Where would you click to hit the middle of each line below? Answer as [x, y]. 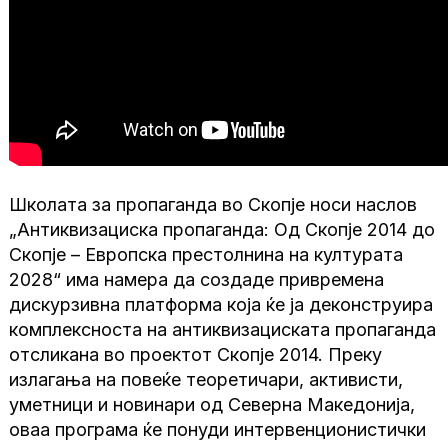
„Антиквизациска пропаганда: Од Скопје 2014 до [222, 230]
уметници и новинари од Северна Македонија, [212, 405]
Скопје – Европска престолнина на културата [206, 255]
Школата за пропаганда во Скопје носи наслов [213, 205]
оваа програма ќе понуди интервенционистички [218, 430]
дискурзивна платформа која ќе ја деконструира [221, 305]
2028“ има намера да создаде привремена [197, 280]
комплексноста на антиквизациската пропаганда [223, 330]
